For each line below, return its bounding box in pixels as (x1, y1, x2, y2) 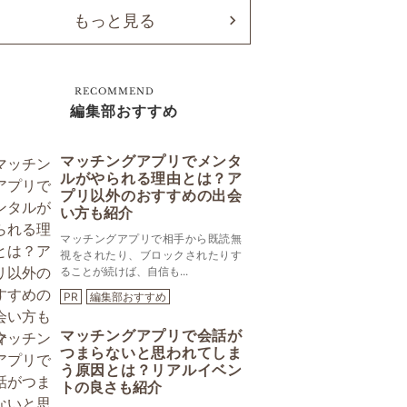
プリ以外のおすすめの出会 (60, 186, 242, 204)
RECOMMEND (74, 85, 154, 97)
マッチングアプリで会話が (60, 326, 242, 344)
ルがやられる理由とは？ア (60, 169, 242, 187)
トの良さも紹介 (60, 378, 162, 396)
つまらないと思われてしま (60, 343, 242, 362)
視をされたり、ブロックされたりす (60, 248, 242, 262)
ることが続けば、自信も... (60, 264, 188, 278)
